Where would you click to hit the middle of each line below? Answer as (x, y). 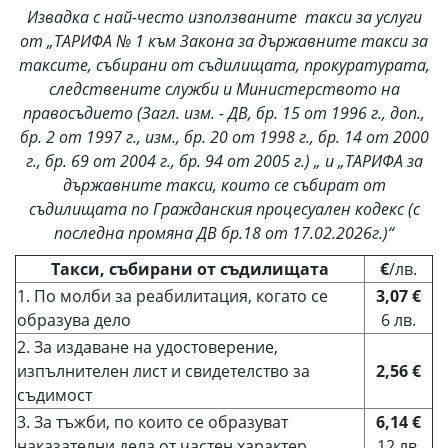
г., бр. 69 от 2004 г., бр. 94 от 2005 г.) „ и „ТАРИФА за (224, 161)
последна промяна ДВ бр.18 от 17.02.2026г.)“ (224, 233)
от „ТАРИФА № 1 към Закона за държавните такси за (224, 41)
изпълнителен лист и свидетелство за (163, 371)
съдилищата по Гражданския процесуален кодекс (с (224, 209)
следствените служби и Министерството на (224, 89)
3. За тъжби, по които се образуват (152, 422)
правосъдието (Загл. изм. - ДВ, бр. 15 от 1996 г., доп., (224, 113)
